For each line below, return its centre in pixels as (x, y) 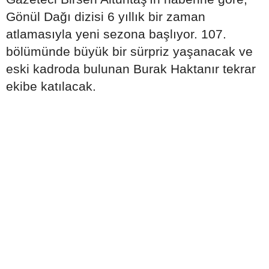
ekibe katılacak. (51, 86)
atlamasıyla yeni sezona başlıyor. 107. (116, 34)
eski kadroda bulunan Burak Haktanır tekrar (131, 69)
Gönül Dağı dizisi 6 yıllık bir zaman (106, 17)
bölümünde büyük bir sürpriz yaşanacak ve (129, 51)
